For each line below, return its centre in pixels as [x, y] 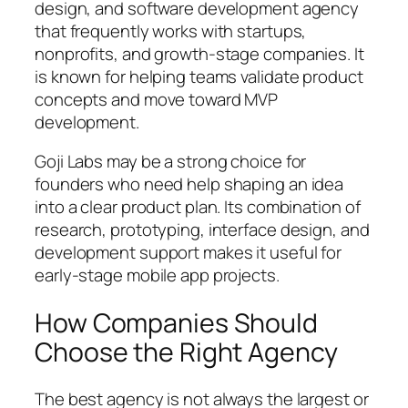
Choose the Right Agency [186, 352]
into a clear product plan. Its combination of [198, 207]
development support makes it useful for [189, 253]
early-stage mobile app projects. [157, 275]
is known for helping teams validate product [199, 76]
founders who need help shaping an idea [189, 184]
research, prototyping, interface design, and [202, 230]
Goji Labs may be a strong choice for [171, 162]
